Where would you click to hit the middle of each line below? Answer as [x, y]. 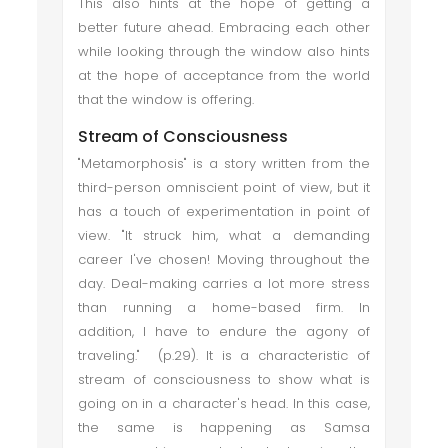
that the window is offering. [166, 99]
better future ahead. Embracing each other [224, 27]
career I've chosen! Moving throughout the [224, 259]
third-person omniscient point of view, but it [224, 187]
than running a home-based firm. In [224, 307]
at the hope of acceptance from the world [224, 75]
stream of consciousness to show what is [224, 379]
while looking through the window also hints [224, 51]
